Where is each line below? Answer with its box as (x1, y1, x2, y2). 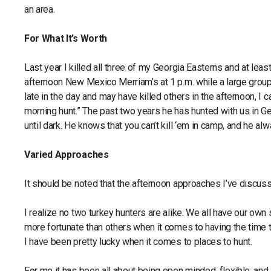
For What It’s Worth (24, 33, 107, 44)
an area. (24, 4, 55, 15)
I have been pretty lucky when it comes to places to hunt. (24, 236, 255, 247)
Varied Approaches (24, 149, 109, 160)
